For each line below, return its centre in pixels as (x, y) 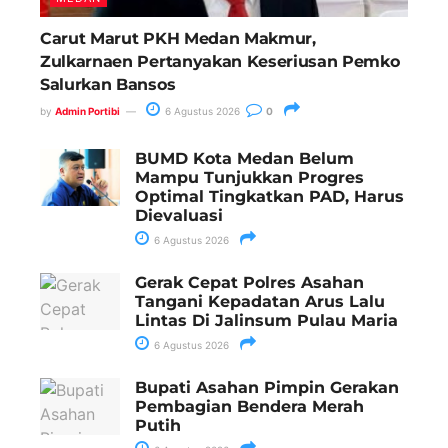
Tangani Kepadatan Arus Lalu (260, 302)
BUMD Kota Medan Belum (244, 159)
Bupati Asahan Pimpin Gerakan (267, 388)
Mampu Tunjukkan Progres (249, 178)
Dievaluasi (179, 216)
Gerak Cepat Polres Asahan (249, 283)
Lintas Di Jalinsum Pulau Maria (266, 321)
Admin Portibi (87, 111)
